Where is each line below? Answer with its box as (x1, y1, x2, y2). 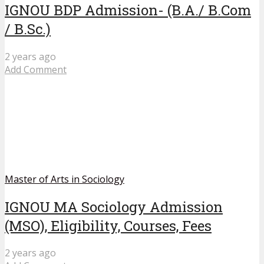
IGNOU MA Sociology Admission (5, 197, 223, 216)
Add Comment (5, 62, 67, 76)
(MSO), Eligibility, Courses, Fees (5, 216, 212, 235)
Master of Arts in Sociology (5, 172, 124, 186)
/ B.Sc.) (5, 19, 51, 38)
